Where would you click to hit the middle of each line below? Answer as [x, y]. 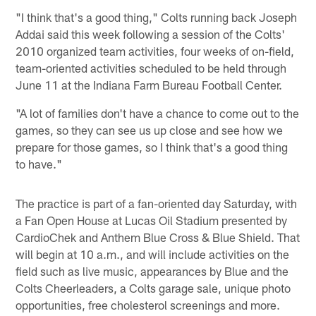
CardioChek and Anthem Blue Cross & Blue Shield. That [158, 237]
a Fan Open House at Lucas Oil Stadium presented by [152, 220]
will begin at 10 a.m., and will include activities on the [153, 254]
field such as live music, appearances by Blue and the [152, 271]
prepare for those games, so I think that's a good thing [152, 146]
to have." [39, 163]
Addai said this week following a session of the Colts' [151, 34]
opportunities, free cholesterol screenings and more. [148, 304]
